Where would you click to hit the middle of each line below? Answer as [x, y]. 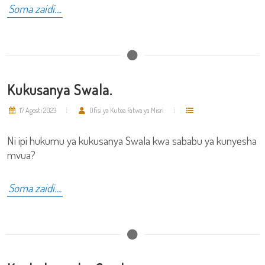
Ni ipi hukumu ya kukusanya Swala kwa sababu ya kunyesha [132, 140]
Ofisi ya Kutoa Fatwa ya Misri [126, 110]
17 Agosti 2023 [37, 110]
